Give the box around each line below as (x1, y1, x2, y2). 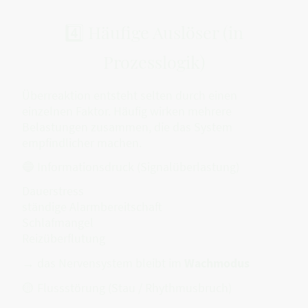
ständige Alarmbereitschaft (22, 199, 162, 215)
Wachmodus (184, 254, 250, 271)
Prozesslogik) (103, 49, 205, 73)
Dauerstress (22, 183, 84, 199)
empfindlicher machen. (22, 134, 142, 151)
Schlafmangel (22, 214, 93, 231)
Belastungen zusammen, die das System (22, 118, 232, 135)
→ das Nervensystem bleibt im (22, 254, 184, 271)
